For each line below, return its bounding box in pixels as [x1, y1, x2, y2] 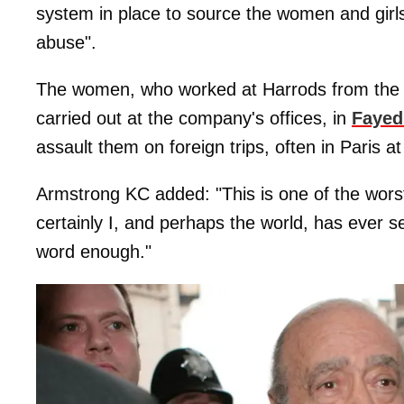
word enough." [36, 241, 151, 262]
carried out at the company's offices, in [36, 107, 352, 128]
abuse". [36, 32, 96, 52]
